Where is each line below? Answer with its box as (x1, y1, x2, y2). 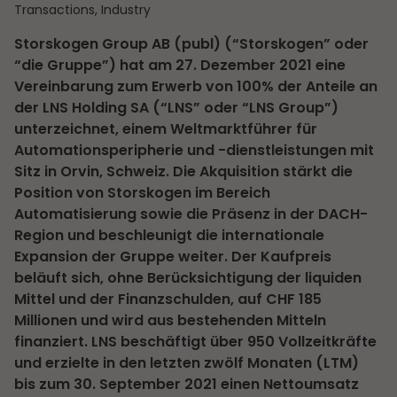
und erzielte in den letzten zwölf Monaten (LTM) (14, 352, 359, 373)
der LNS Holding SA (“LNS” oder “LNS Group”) (14, 97, 339, 118)
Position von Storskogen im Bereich (14, 182, 270, 203)
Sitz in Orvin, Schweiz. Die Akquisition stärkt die (14, 160, 353, 182)
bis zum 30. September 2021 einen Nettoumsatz (14, 373, 359, 394)
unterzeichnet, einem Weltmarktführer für (14, 118, 317, 139)
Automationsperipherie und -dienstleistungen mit (14, 139, 374, 160)
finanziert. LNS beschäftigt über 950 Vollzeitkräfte (14, 331, 377, 352)
